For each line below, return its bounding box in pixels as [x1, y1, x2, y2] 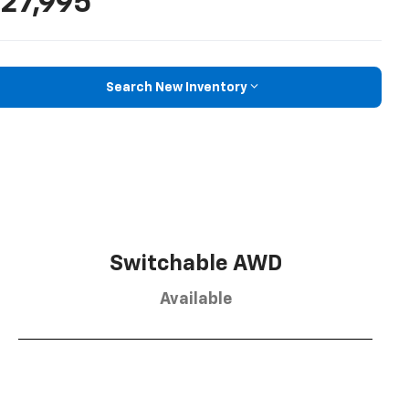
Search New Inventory [105, 80, 247, 94]
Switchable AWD [109, 252, 282, 275]
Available [159, 290, 232, 308]
